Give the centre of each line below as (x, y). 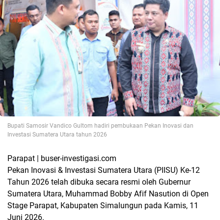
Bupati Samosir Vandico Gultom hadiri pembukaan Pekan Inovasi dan (100, 126)
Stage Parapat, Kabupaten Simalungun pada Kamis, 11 (103, 206)
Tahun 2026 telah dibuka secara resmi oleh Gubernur (99, 182)
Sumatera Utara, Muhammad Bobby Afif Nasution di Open (108, 194)
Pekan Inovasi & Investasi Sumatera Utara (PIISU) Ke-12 (104, 170)
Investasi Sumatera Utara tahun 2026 (57, 135)
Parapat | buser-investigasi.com (62, 158)
